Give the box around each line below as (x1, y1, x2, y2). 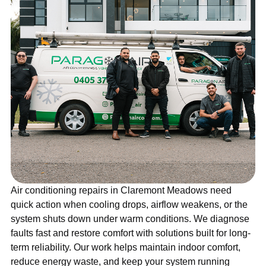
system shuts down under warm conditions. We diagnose (11, 214, 249, 224)
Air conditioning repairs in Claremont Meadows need (11, 185, 232, 196)
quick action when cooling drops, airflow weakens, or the (11, 199, 248, 210)
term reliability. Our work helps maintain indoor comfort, (11, 242, 240, 253)
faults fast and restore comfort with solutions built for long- (11, 228, 251, 239)
